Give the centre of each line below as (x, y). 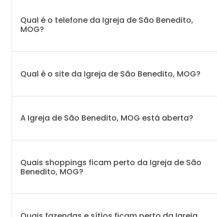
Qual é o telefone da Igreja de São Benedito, (107, 20)
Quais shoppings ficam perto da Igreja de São (111, 162)
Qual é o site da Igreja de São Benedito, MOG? (110, 74)
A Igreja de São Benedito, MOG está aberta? (107, 118)
